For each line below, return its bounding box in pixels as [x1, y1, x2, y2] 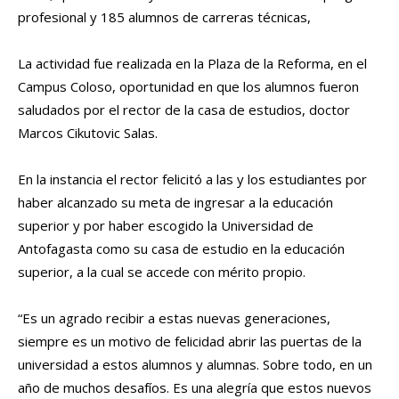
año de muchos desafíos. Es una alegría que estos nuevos [18, 378, 371, 396]
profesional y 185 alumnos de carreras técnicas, [18, 7, 311, 26]
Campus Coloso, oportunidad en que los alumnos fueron [18, 77, 359, 95]
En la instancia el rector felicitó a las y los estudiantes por [18, 169, 367, 188]
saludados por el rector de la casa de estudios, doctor [18, 100, 350, 118]
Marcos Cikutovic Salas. [18, 123, 158, 142]
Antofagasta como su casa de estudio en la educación [18, 239, 345, 257]
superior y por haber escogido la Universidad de [18, 216, 313, 234]
